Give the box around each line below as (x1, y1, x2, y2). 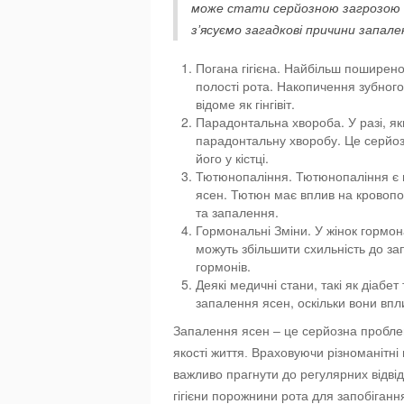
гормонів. (196, 257, 251, 275)
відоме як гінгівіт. (196, 95, 295, 113)
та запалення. (196, 203, 279, 221)
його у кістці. (196, 149, 269, 167)
